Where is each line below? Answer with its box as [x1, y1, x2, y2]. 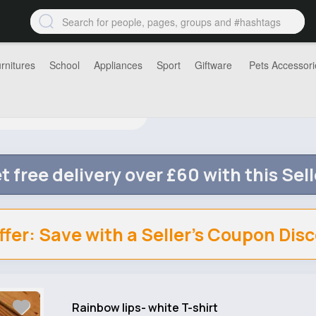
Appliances [94, 58, 142, 72]
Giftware [195, 58, 232, 72]
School [49, 58, 80, 72]
